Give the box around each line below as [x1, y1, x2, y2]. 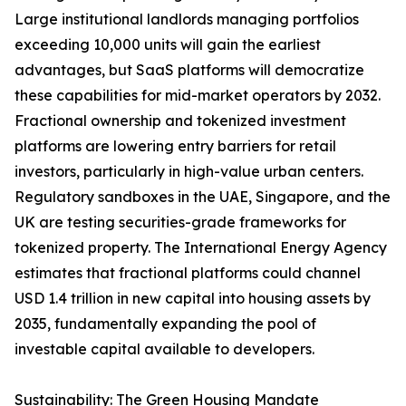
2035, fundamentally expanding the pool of [14, 314, 316, 333]
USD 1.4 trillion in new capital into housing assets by [14, 289, 371, 308]
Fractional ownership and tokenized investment [14, 111, 346, 130]
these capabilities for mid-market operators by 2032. [14, 86, 381, 105]
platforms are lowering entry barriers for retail [14, 137, 336, 156]
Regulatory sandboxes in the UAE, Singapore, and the [14, 188, 391, 207]
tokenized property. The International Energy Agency [14, 238, 387, 257]
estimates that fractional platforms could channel [14, 264, 361, 283]
